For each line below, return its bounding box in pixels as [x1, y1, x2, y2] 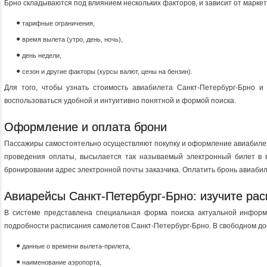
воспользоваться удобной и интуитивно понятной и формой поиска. [4, 97, 236, 105]
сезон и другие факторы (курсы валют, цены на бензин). [22, 68, 193, 75]
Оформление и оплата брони [4, 120, 167, 133]
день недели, [22, 52, 61, 59]
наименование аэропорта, [22, 259, 101, 266]
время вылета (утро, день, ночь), [22, 36, 123, 43]
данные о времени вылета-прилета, [22, 243, 131, 250]
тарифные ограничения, [22, 20, 95, 27]
